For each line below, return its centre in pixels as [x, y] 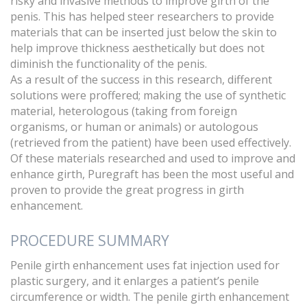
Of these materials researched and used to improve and [153, 158]
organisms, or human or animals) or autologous [134, 126]
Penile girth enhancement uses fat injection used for [145, 265]
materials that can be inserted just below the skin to [144, 32]
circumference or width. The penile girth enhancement [150, 296]
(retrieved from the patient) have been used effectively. [151, 142]
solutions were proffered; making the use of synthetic [148, 95]
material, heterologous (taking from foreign [124, 111]
